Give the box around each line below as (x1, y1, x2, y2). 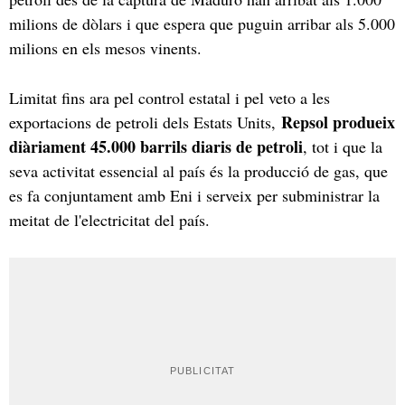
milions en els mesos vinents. (9, 36, 207, 59)
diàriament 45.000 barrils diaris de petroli (9, 134, 303, 158)
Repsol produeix (281, 109, 395, 134)
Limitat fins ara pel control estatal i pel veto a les (9, 86, 330, 108)
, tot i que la (303, 135, 382, 157)
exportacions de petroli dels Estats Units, (9, 110, 281, 133)
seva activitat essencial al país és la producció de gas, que (9, 159, 388, 182)
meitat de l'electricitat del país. (9, 208, 215, 231)
